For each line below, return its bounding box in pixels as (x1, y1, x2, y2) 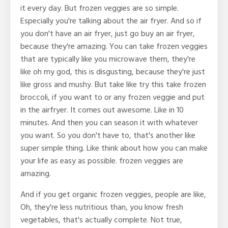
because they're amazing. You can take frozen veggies (20, 40, 208, 53)
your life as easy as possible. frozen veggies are (20, 154, 183, 168)
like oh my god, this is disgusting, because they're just (20, 65, 205, 79)
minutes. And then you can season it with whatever (20, 116, 198, 130)
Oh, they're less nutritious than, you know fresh (20, 201, 183, 214)
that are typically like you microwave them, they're (20, 52, 195, 66)
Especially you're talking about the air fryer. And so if (20, 14, 202, 28)
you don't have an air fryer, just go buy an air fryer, (20, 27, 195, 41)
